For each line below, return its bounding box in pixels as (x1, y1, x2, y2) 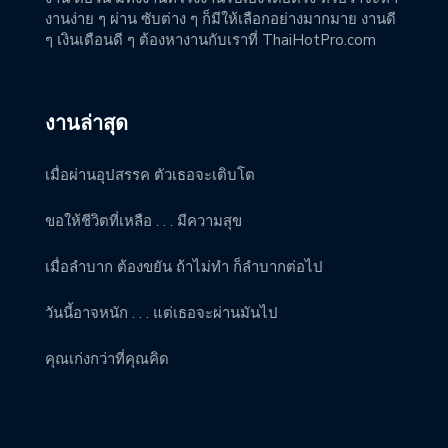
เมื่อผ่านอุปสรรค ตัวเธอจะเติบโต (45, 165, 255, 185)
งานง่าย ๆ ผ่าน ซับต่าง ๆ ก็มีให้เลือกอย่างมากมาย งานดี (45, 9, 396, 29)
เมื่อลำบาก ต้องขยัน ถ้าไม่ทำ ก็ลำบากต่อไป (45, 257, 323, 277)
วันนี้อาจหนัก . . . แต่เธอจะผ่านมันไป (45, 303, 278, 323)
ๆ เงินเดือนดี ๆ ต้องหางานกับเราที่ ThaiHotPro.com (45, 30, 376, 50)
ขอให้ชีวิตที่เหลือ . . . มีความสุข (45, 211, 242, 231)
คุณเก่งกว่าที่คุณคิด (45, 349, 169, 369)
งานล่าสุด (45, 110, 128, 137)
